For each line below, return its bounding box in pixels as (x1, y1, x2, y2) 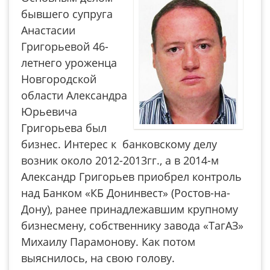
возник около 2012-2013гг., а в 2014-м (21, 153, 219, 168)
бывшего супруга (21, 7, 113, 21)
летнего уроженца (21, 55, 117, 70)
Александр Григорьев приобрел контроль (21, 169, 242, 184)
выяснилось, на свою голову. (21, 251, 175, 265)
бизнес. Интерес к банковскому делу (21, 137, 217, 151)
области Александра (21, 88, 127, 102)
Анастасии (21, 23, 75, 37)
